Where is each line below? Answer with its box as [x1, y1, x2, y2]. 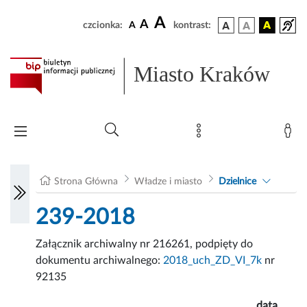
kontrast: [173, 21, 211, 30]
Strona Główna [54, 177, 119, 187]
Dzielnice [218, 177, 256, 187]
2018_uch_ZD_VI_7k [163, 255, 262, 267]
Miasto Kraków [134, 62, 271, 87]
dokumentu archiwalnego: [36, 255, 164, 267]
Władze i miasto [134, 177, 202, 187]
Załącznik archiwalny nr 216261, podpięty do [36, 238, 254, 250]
